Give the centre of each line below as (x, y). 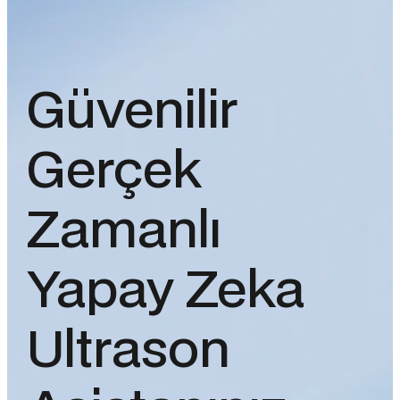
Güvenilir (132, 112)
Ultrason (128, 351)
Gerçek (114, 172)
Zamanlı (124, 232)
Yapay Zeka (165, 292)
